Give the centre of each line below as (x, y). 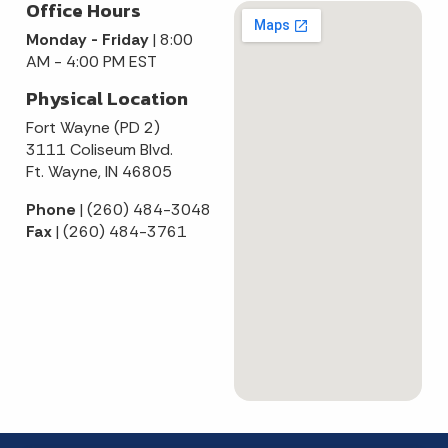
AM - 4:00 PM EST (91, 61)
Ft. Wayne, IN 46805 (99, 171)
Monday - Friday (89, 39)
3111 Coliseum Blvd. (99, 149)
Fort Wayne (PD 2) (93, 127)
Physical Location (107, 98)
